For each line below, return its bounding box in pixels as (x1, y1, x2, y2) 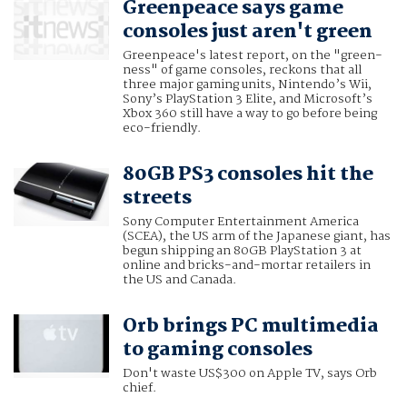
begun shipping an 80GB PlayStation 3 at (122, 241, 362, 262)
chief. (122, 378, 156, 399)
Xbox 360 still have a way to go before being (122, 104, 377, 124)
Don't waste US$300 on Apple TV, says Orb (122, 363, 377, 384)
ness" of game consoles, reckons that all (122, 60, 362, 81)
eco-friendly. (122, 118, 201, 139)
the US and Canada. (122, 270, 236, 291)
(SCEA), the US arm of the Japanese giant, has (122, 226, 391, 247)
